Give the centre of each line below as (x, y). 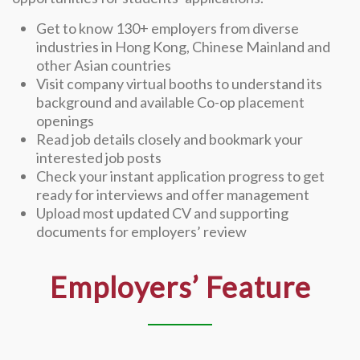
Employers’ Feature (180, 287)
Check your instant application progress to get (180, 176)
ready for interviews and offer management (173, 195)
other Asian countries (104, 65)
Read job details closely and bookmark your (170, 139)
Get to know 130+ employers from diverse (168, 29)
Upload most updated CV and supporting (162, 213)
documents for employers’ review (141, 232)
